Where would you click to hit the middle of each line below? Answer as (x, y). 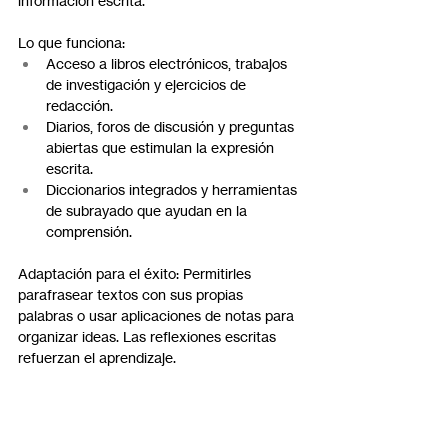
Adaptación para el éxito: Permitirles (136, 274)
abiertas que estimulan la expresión (162, 148)
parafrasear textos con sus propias (132, 295)
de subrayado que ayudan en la (148, 211)
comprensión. (89, 232)
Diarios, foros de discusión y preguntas (172, 127)
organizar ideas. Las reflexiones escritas (149, 337)
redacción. (79, 106)
